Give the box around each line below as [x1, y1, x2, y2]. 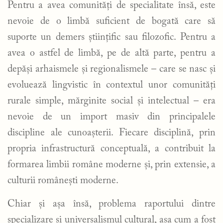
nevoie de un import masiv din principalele [7, 111, 216, 122]
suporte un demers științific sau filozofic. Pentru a [7, 32, 216, 42]
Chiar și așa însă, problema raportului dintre [7, 199, 216, 209]
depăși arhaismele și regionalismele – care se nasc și [7, 64, 216, 74]
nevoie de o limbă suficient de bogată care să [7, 16, 216, 26]
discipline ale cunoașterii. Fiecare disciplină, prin [7, 127, 216, 138]
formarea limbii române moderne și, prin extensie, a [7, 159, 216, 170]
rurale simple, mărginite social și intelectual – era [7, 96, 216, 106]
